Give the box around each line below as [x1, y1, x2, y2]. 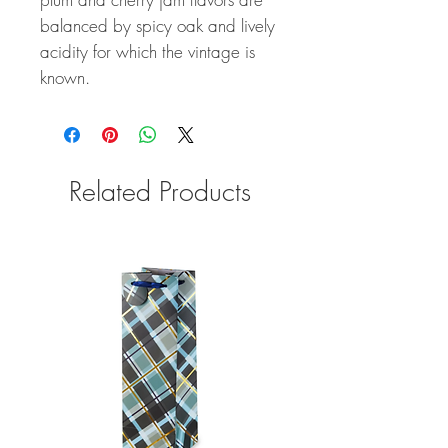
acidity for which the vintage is [40, 40, 255, 63]
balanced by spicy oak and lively [40, 14, 275, 37]
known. [40, 66, 90, 89]
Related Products [69, 174, 251, 209]
